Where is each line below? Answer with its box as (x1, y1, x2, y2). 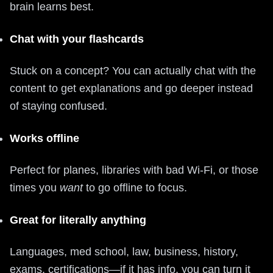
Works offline (10, 132, 79, 144)
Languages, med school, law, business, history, (10, 246, 238, 258)
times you (10, 182, 60, 194)
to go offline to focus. (83, 182, 187, 194)
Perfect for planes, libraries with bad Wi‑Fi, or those (10, 164, 258, 176)
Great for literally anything (10, 214, 146, 226)
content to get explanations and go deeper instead (10, 82, 253, 94)
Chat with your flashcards (10, 33, 144, 45)
